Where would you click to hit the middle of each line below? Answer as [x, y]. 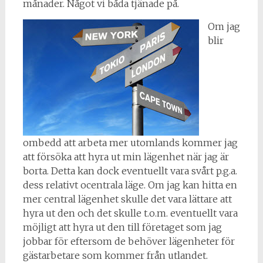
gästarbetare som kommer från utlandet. [115, 255]
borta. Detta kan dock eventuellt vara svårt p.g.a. [130, 171]
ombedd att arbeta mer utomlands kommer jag [130, 143]
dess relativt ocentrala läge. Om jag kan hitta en [130, 185]
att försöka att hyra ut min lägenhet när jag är [126, 157]
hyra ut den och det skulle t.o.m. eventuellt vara [130, 213]
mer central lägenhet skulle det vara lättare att [127, 199]
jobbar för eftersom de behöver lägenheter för [129, 241]
